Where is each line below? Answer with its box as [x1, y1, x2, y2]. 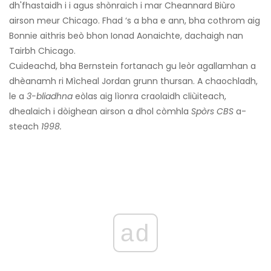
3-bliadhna [27, 90, 73, 103]
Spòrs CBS [191, 105, 233, 118]
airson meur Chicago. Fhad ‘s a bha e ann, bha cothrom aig [9, 15, 260, 27]
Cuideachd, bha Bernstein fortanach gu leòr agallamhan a [9, 60, 256, 73]
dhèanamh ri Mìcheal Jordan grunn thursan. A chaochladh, [9, 75, 258, 88]
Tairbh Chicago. [9, 45, 76, 57]
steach [9, 120, 41, 133]
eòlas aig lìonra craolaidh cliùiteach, [73, 90, 226, 103]
